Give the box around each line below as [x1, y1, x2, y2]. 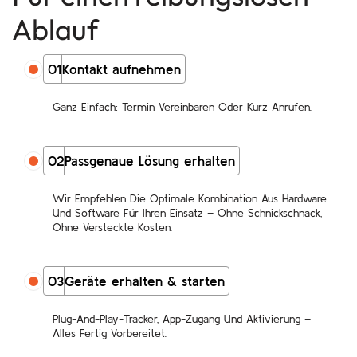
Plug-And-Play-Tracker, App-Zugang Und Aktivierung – [53, 312, 311, 325]
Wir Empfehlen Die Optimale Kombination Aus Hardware [53, 192, 327, 205]
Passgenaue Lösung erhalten [65, 153, 235, 168]
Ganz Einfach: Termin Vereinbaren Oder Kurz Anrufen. [53, 100, 312, 113]
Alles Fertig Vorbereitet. [53, 327, 167, 339]
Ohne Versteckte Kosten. [53, 221, 172, 233]
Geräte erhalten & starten [65, 273, 225, 288]
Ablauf [12, 11, 98, 47]
